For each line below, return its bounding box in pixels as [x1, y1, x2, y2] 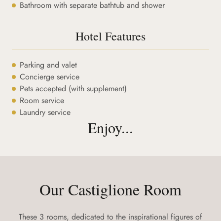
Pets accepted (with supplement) [20, 83, 127, 94]
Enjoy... [88, 117, 133, 137]
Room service [20, 95, 64, 106]
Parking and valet [20, 59, 77, 71]
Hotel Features [75, 28, 146, 44]
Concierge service [20, 71, 79, 82]
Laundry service [20, 107, 71, 118]
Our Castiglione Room [39, 179, 182, 200]
